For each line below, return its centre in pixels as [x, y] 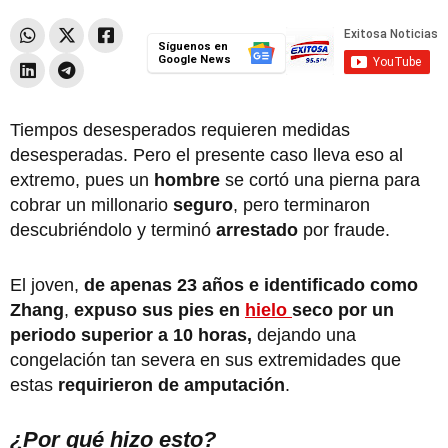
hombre [189, 179]
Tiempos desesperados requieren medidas [180, 129]
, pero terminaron [301, 204]
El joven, [47, 284]
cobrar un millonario [91, 204]
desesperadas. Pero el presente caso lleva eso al [206, 154]
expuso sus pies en [159, 309]
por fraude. [346, 229]
